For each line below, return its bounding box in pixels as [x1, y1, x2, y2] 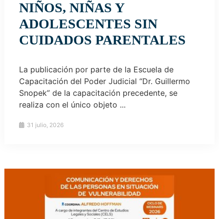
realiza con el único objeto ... [19, 100, 126, 110]
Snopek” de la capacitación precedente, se [19, 88, 177, 98]
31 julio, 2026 [25, 121, 64, 129]
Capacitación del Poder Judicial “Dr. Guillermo [19, 76, 190, 87]
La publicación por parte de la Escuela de [19, 65, 174, 75]
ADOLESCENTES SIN [19, 16, 157, 32]
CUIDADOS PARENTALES [19, 32, 186, 48]
